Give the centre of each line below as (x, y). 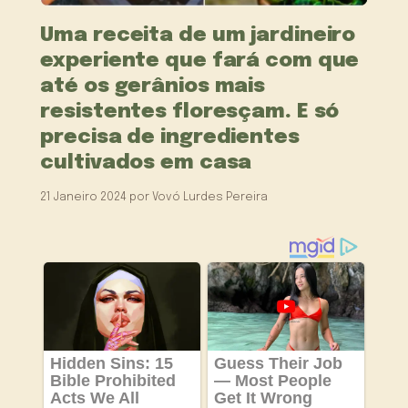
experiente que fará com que (200, 61)
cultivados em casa (146, 163)
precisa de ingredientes (170, 138)
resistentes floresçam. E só (190, 112)
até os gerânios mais (153, 87)
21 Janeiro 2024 (84, 198)
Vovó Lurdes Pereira (210, 198)
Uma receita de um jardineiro (198, 36)
